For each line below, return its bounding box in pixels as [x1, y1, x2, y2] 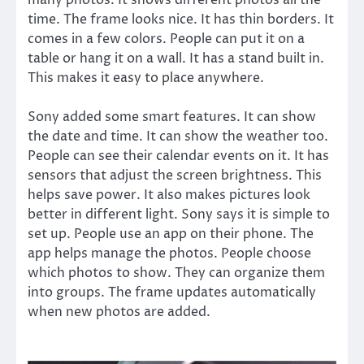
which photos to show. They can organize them [28, 264, 325, 283]
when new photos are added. [28, 303, 210, 322]
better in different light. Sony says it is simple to [28, 206, 330, 224]
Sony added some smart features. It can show [28, 108, 316, 127]
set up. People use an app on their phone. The [28, 225, 314, 244]
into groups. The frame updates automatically [28, 284, 316, 302]
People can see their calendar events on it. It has [28, 147, 329, 166]
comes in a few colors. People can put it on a [28, 30, 305, 49]
